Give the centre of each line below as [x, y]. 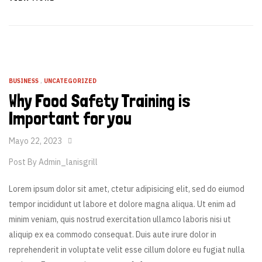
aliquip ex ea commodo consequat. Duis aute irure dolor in [113, 235]
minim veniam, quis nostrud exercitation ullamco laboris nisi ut [120, 219]
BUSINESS [24, 81]
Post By [24, 162]
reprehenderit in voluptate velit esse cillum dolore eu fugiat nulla [127, 250]
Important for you [70, 118]
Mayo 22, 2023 [35, 141]
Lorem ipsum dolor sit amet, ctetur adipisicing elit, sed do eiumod [127, 189]
